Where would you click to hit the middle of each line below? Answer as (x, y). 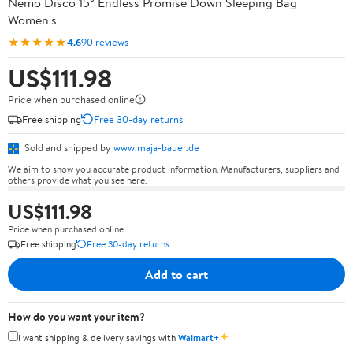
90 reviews (105, 41)
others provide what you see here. (77, 180)
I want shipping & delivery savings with (98, 337)
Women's (32, 20)
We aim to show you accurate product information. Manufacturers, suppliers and (174, 169)
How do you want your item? (76, 316)
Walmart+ (199, 337)
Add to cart (176, 274)
